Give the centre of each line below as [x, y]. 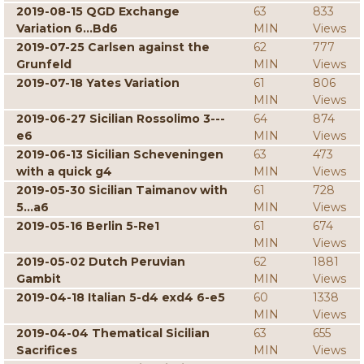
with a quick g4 [64, 171]
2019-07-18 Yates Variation [98, 83]
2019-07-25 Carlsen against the [113, 47]
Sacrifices [47, 350]
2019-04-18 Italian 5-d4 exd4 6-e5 [121, 297]
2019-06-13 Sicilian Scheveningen [120, 154]
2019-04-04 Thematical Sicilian [113, 333]
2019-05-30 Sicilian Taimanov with [122, 190]
